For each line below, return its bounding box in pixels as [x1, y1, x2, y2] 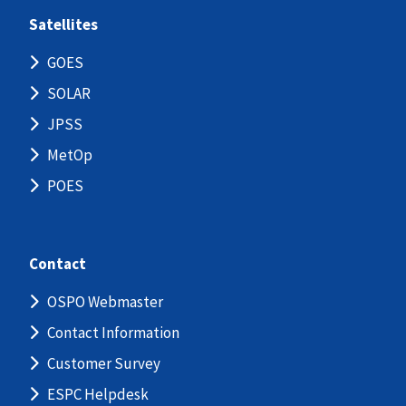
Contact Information [46, 323, 179, 343]
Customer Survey [46, 353, 160, 374]
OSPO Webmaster [46, 292, 163, 313]
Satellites [29, 14, 98, 35]
